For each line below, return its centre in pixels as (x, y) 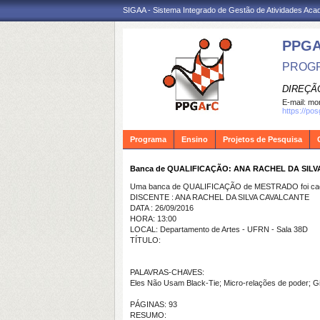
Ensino (195, 139)
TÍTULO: (145, 240)
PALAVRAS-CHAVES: (167, 272)
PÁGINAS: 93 (154, 304)
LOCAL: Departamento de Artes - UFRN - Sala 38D (219, 229)
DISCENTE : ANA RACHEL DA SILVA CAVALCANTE (220, 197)
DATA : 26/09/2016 (162, 208)
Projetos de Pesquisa (262, 139)
